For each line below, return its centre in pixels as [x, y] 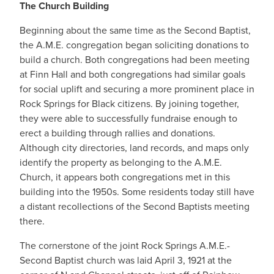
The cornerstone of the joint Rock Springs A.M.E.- [125, 246]
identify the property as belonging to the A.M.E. [121, 162]
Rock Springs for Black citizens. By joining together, [129, 104]
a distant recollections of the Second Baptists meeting [135, 206]
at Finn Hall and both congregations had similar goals [132, 74]
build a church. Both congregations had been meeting [135, 60]
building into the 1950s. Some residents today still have [137, 192]
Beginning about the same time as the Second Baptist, [135, 30]
